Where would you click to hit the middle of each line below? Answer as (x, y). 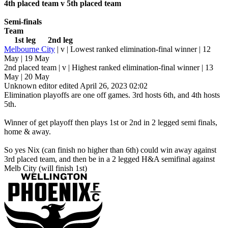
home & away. (27, 132)
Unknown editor (31, 86)
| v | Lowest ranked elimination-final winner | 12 (133, 49)
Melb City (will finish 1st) (46, 168)
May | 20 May (27, 77)
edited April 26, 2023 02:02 (103, 86)
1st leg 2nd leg (38, 40)
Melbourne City (30, 49)
